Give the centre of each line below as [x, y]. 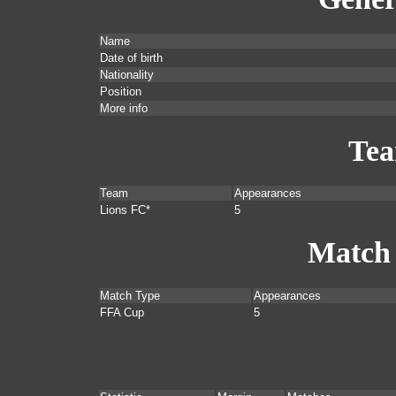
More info [124, 109]
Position [121, 92]
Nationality [127, 75]
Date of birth [131, 58]
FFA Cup [122, 312]
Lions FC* [125, 210]
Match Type [130, 295]
